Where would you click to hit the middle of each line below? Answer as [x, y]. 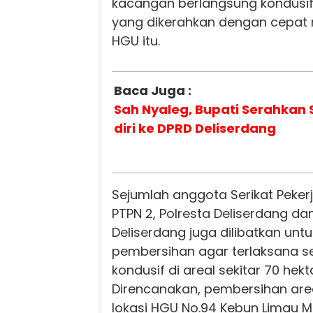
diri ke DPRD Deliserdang [195, 129]
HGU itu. [136, 41]
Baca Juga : [153, 91]
